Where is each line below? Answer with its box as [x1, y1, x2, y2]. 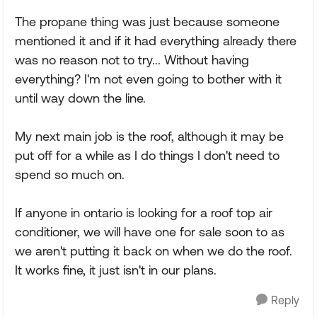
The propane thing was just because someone [15, 14, 279, 29]
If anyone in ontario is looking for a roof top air [15, 205, 272, 220]
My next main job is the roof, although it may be [15, 129, 284, 144]
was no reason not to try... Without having [15, 52, 249, 67]
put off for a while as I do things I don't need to [15, 148, 279, 163]
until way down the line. [15, 91, 146, 105]
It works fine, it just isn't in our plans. [15, 263, 217, 277]
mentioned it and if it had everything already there [15, 33, 296, 48]
